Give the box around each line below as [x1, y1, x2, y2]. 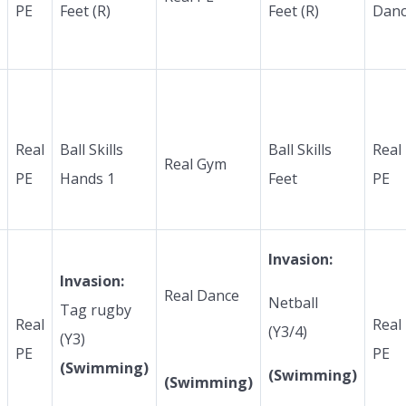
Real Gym [164, 153, 227, 174]
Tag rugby [60, 299, 131, 320]
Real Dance [164, 285, 239, 305]
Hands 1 [60, 168, 115, 188]
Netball [268, 292, 318, 313]
